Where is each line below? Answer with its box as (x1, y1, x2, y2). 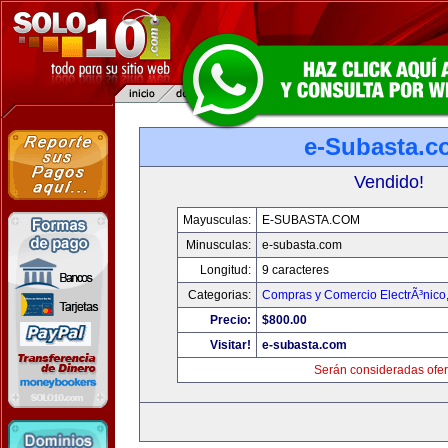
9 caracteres (261, 263, 329, 277)
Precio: (209, 313, 251, 327)
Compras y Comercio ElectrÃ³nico (261, 288, 446, 302)
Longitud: (199, 263, 251, 277)
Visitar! (209, 338, 251, 352)
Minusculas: (185, 238, 251, 252)
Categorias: (187, 288, 251, 302)
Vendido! (354, 172, 424, 192)
